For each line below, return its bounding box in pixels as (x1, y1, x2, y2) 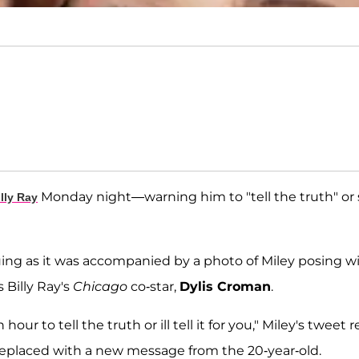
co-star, (127, 279, 179, 295)
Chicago (73, 279, 127, 295)
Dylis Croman (179, 279, 271, 295)
